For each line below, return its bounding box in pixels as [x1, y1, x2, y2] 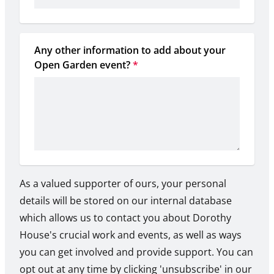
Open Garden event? [34, 58, 130, 72]
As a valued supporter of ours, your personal [20, 177, 226, 191]
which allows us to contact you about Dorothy [20, 211, 231, 225]
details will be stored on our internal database [20, 194, 232, 208]
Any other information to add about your [34, 43, 226, 57]
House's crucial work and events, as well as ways [20, 228, 242, 242]
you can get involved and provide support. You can [20, 245, 253, 259]
